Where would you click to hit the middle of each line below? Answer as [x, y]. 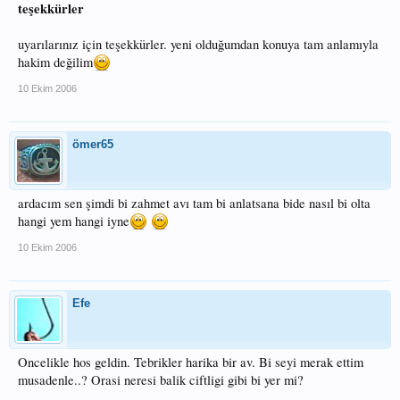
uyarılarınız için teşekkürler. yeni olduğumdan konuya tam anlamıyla [198, 44]
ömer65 [93, 144]
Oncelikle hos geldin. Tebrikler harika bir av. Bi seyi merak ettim [191, 362]
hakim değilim [55, 62]
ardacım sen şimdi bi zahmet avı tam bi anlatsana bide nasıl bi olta [194, 203]
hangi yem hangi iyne [74, 221]
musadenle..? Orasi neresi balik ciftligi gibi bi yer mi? [161, 380]
